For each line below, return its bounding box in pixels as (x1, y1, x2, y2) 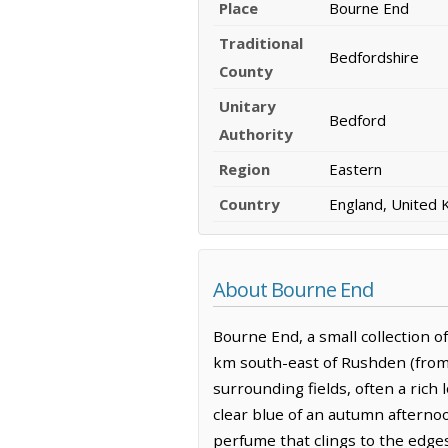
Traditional (219, 33, 303, 54)
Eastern (329, 159, 382, 180)
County (219, 61, 273, 82)
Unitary (219, 96, 276, 117)
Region (219, 159, 270, 180)
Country (219, 194, 280, 215)
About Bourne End (213, 276, 373, 304)
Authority (219, 124, 293, 145)
